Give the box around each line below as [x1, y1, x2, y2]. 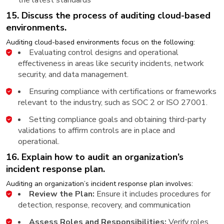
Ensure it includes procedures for [94, 188, 210, 199]
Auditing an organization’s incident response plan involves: [6, 178, 193, 188]
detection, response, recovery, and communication [18, 199, 190, 210]
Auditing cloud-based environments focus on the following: [6, 37, 195, 47]
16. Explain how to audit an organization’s [6, 150, 183, 163]
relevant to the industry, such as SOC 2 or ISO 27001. [18, 96, 207, 108]
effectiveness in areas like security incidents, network [18, 57, 204, 69]
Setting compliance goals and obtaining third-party [29, 113, 206, 125]
